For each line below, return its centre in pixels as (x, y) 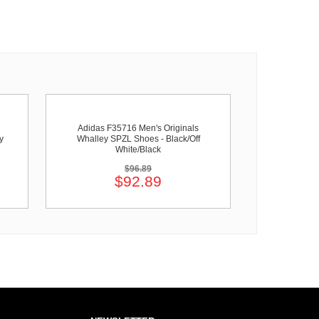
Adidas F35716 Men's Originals (138, 128)
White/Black (138, 150)
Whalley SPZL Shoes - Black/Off (138, 139)
